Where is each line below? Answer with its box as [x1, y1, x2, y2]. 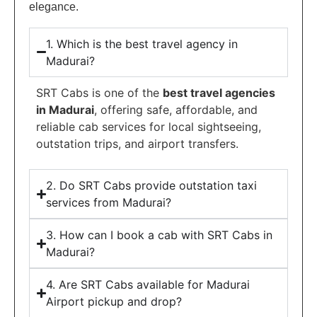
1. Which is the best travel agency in [46, 36, 238, 51]
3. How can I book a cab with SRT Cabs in [46, 228, 273, 243]
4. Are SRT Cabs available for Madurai [46, 277, 250, 292]
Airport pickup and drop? [46, 294, 183, 309]
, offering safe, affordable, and [94, 102, 258, 117]
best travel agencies [163, 85, 275, 100]
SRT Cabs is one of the [36, 85, 163, 100]
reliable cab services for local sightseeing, [36, 119, 261, 134]
